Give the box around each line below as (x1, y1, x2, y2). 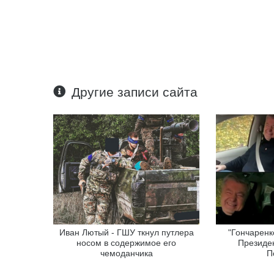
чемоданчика (100, 248, 153, 258)
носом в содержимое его (76, 237, 177, 248)
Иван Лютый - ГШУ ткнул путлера (59, 227, 194, 237)
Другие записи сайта (72, 85, 198, 99)
